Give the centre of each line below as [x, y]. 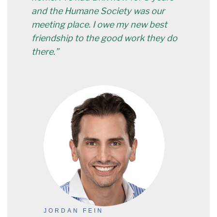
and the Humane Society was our [98, 11]
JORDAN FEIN [74, 211]
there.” [45, 52]
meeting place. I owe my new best [99, 24]
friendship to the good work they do [104, 38]
